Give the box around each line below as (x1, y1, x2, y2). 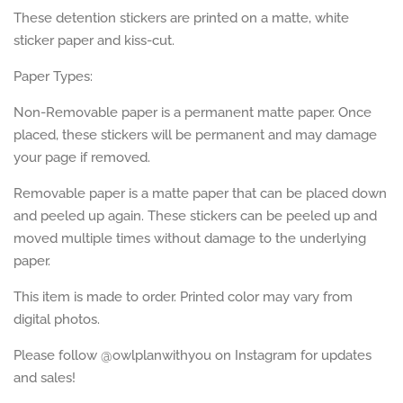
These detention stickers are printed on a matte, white (13, 10, 349, 27)
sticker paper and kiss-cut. (13, 32, 178, 49)
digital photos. (13, 311, 100, 328)
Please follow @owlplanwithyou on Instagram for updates (13, 347, 372, 364)
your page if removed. (13, 149, 150, 166)
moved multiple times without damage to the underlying (13, 230, 366, 247)
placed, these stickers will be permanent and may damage (13, 127, 377, 144)
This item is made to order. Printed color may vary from (13, 289, 353, 306)
